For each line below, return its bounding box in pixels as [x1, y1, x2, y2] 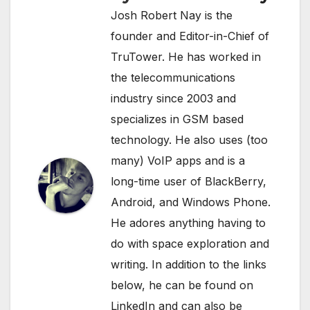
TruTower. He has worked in [111, 50, 261, 64]
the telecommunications [111, 71, 235, 85]
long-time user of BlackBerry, [111, 174, 266, 189]
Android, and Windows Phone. [111, 195, 271, 210]
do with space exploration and [111, 237, 269, 251]
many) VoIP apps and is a [111, 154, 245, 168]
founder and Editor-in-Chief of [111, 29, 269, 44]
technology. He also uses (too [111, 133, 268, 147]
